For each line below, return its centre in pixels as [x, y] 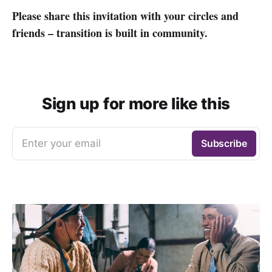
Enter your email [61, 143]
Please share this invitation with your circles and [125, 15]
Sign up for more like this [136, 103]
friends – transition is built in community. [110, 32]
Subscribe [224, 143]
